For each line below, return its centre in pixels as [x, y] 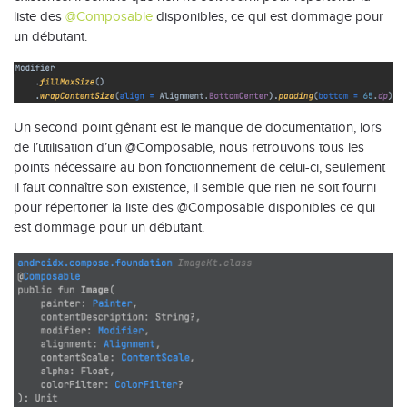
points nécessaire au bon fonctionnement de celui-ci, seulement [199, 167]
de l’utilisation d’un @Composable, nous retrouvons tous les [189, 147]
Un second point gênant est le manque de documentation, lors [198, 127]
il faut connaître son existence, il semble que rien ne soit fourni [195, 187]
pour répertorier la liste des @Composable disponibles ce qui [194, 207]
